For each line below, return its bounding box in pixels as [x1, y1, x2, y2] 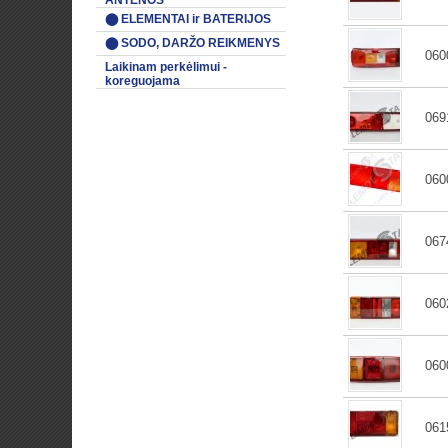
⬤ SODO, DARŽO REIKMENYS [105, 36, 280, 50]
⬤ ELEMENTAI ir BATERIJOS [105, 12, 271, 26]
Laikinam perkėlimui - [105, 60, 227, 74]
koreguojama [105, 74, 180, 88]
